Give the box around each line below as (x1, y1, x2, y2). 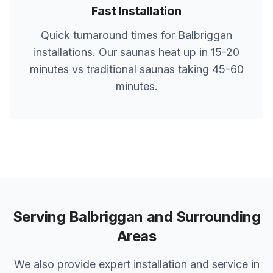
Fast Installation (91, 4, 182, 18)
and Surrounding (143, 208, 261, 225)
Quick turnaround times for (41, 29, 178, 41)
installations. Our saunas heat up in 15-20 (34, 46, 239, 58)
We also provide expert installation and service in (13, 258, 260, 271)
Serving (12, 208, 69, 225)
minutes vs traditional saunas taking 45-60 (29, 63, 244, 76)
